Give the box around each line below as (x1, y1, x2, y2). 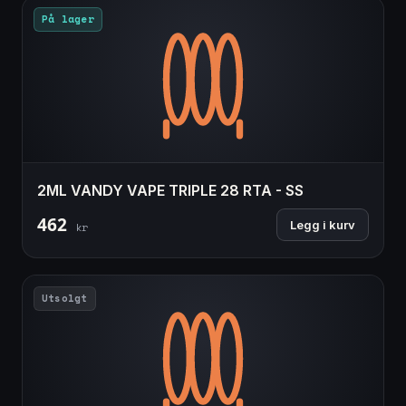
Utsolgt (42, 290, 88, 305)
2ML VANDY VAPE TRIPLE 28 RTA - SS (37, 180, 304, 199)
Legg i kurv (290, 217, 355, 232)
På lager (42, 11, 94, 26)
